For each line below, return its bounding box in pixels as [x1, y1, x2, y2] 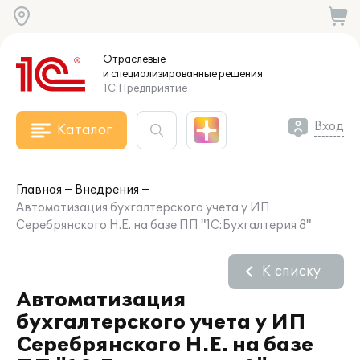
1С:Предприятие [103, 82, 187, 95]
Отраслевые [103, 53, 166, 66]
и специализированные [103, 67, 217, 80]
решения [217, 67, 263, 80]
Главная [16, 183, 62, 197]
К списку [262, 264, 321, 280]
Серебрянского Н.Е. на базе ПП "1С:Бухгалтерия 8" [16, 219, 311, 232]
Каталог [57, 122, 112, 138]
